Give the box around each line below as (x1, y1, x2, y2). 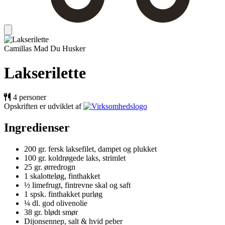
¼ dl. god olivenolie (24, 199, 87, 208)
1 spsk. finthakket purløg (24, 190, 102, 199)
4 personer (13, 93, 46, 102)
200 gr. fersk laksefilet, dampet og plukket (24, 145, 157, 154)
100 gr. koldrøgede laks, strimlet (24, 154, 126, 163)
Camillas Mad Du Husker (4, 44, 85, 53)
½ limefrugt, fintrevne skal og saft (24, 181, 131, 190)
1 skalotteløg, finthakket (24, 172, 100, 181)
